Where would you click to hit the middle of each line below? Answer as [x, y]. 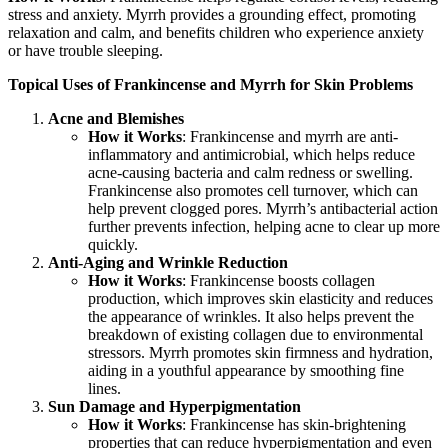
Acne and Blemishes [116, 119]
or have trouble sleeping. [85, 51]
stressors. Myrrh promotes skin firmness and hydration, [260, 353]
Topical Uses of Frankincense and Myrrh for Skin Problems [210, 85]
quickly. [113, 245]
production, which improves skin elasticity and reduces [260, 299]
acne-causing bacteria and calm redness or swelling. [250, 173]
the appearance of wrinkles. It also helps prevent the [251, 317]
